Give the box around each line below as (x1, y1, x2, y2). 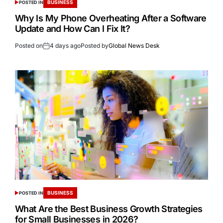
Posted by (81, 41, 109, 49)
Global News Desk (109, 41, 160, 49)
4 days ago (50, 41, 81, 49)
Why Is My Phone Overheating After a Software (15, 12, 207, 23)
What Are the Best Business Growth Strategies (15, 203, 203, 214)
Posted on (15, 41, 43, 49)
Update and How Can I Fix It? (15, 23, 130, 34)
